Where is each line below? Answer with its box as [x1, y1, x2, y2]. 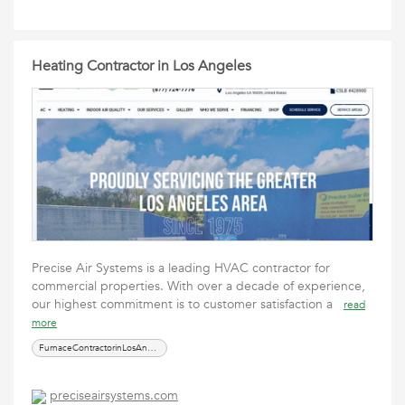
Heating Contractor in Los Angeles [32, 56, 251, 76]
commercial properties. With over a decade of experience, [32, 278, 365, 295]
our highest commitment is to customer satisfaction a [32, 296, 344, 313]
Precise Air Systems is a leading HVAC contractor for [32, 259, 330, 277]
